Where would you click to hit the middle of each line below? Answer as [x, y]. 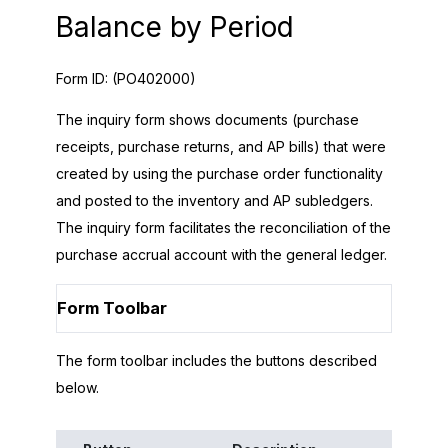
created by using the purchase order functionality [219, 173]
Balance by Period [175, 26]
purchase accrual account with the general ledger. [221, 254]
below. [77, 388]
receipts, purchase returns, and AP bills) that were [221, 146]
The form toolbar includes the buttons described [216, 361]
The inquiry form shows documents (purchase [207, 119]
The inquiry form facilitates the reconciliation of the [223, 227]
